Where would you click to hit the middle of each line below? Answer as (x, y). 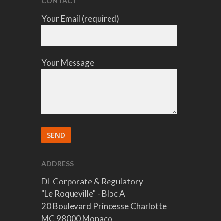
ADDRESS (58, 164)
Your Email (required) (81, 18)
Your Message (68, 62)
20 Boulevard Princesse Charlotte (104, 206)
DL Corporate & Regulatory (92, 181)
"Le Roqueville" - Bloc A (84, 194)
